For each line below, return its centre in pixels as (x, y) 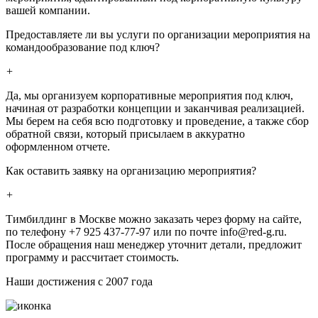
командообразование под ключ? (83, 47)
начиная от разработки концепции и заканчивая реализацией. (155, 108)
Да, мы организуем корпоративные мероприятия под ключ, (149, 95)
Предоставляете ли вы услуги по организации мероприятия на (158, 34)
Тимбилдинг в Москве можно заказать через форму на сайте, (154, 219)
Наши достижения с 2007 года (79, 281)
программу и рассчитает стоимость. (92, 257)
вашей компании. (48, 10)
